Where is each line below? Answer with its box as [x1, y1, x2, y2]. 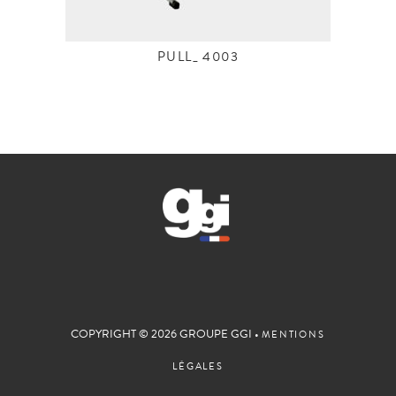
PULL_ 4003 [157, 51, 239, 65]
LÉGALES [172, 362, 224, 372]
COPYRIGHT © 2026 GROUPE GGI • [71, 330, 263, 341]
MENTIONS [262, 331, 325, 340]
